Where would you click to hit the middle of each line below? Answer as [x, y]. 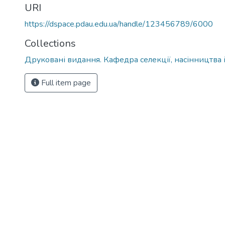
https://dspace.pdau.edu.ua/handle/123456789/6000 [119, 24]
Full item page [65, 83]
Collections [50, 43]
